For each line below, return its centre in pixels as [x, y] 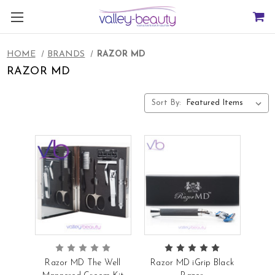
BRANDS [66, 54]
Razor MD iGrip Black [192, 263]
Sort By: [166, 103]
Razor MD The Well [83, 263]
